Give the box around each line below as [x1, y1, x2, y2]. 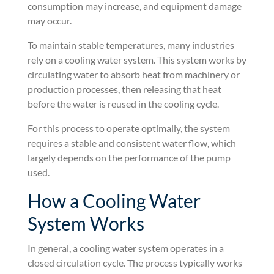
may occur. [27, 14, 72, 26]
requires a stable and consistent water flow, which [27, 136, 236, 149]
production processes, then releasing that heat [27, 83, 221, 95]
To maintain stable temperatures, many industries [27, 39, 234, 51]
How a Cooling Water [27, 189, 201, 212]
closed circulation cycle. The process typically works [27, 256, 242, 268]
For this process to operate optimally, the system [27, 122, 230, 134]
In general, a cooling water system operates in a [27, 242, 224, 254]
